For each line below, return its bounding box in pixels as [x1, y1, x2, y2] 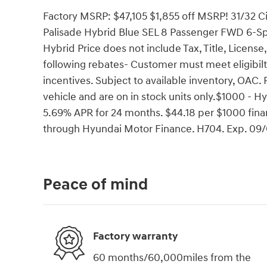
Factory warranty [93, 229, 178, 244]
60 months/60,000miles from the [93, 250, 251, 265]
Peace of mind [43, 174, 148, 195]
